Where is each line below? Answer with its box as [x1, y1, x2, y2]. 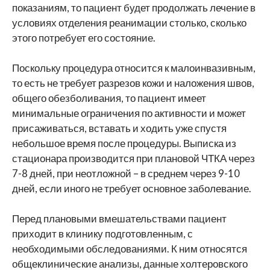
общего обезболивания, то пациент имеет [12, 92, 206, 104]
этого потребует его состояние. [12, 31, 155, 44]
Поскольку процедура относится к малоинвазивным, [12, 61, 256, 74]
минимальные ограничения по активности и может [12, 107, 246, 119]
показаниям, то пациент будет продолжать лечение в [12, 1, 256, 14]
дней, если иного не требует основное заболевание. [12, 182, 251, 195]
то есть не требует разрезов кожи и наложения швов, [12, 77, 254, 89]
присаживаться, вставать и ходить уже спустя [12, 122, 227, 134]
